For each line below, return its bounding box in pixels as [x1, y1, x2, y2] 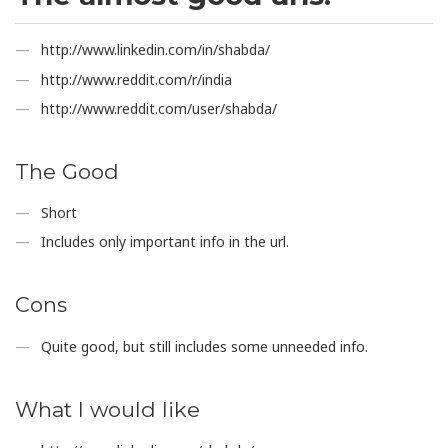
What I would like [15, 396, 200, 422]
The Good [15, 158, 119, 184]
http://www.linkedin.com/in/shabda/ [41, 40, 271, 60]
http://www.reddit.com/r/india [41, 69, 233, 89]
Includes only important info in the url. [41, 232, 290, 252]
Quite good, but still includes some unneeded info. [41, 336, 369, 356]
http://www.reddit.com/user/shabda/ [41, 98, 278, 118]
